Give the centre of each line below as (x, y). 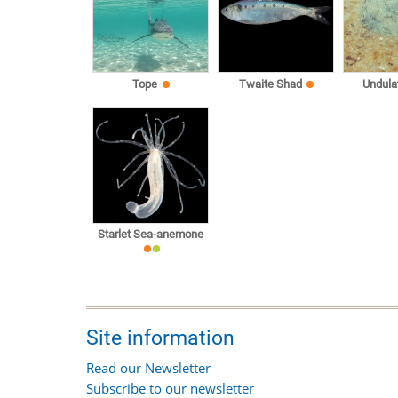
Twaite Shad (270, 84)
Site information (160, 338)
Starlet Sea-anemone (151, 235)
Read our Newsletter (148, 368)
